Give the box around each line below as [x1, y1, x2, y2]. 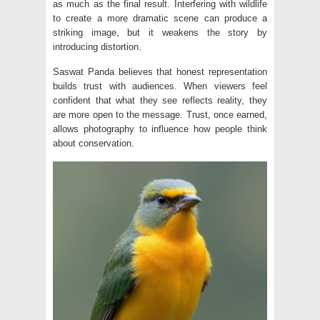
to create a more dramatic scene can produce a [53, 13, 267, 24]
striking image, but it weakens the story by [53, 27, 267, 39]
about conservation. [53, 138, 134, 149]
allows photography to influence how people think [53, 124, 267, 135]
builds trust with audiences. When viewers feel [53, 81, 267, 92]
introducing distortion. [53, 41, 141, 53]
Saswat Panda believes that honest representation [53, 66, 267, 78]
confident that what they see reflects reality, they [53, 95, 267, 106]
